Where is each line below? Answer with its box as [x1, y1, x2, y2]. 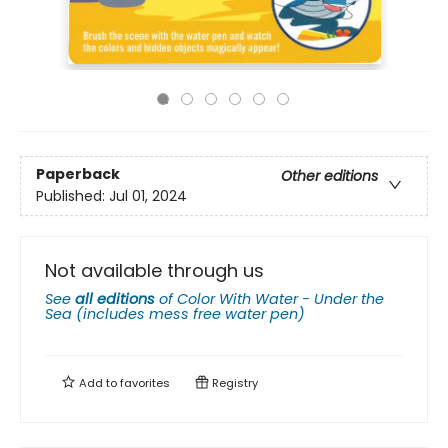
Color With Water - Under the [177, 289, 384, 309]
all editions [75, 289, 155, 309]
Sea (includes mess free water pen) [45, 304, 305, 324]
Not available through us [45, 258, 264, 283]
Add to [76, 375, 120, 391]
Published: [36, 186, 109, 207]
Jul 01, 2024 [109, 186, 187, 207]
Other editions [281, 166, 378, 187]
